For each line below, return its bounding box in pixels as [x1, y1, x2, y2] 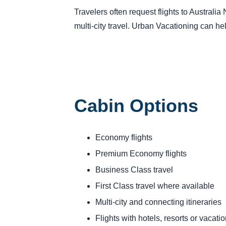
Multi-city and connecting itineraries [95, 197, 221, 206]
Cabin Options [74, 95, 198, 116]
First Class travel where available [95, 181, 214, 190]
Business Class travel [95, 165, 173, 174]
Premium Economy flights [95, 149, 187, 158]
